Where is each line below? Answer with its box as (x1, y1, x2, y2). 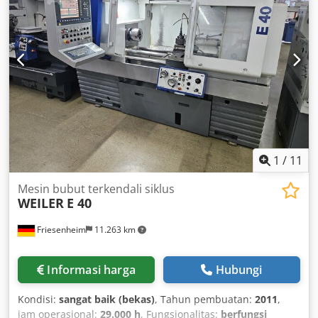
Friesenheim (35, 223, 86, 236)
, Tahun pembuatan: (155, 292, 255, 306)
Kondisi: (18, 292, 59, 306)
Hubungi (215, 261, 263, 278)
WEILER (18, 194, 64, 212)
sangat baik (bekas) (59, 292, 155, 306)
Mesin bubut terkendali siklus (18, 180, 175, 197)
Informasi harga (47, 261, 136, 278)
